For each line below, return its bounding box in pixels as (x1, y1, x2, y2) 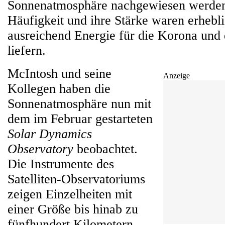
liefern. (8, 43, 46, 58)
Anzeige (163, 71, 190, 80)
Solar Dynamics (8, 127, 92, 141)
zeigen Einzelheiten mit (8, 187, 132, 201)
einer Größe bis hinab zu (8, 202, 138, 216)
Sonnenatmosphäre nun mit (8, 96, 151, 111)
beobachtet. (73, 142, 138, 156)
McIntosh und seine (8, 66, 111, 81)
